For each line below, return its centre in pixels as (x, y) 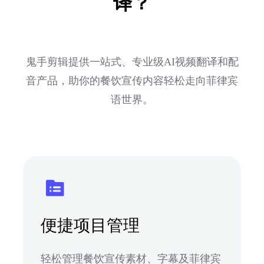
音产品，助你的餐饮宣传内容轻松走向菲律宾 (132, 80)
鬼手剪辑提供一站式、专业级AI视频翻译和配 (132, 62)
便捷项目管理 (90, 225)
